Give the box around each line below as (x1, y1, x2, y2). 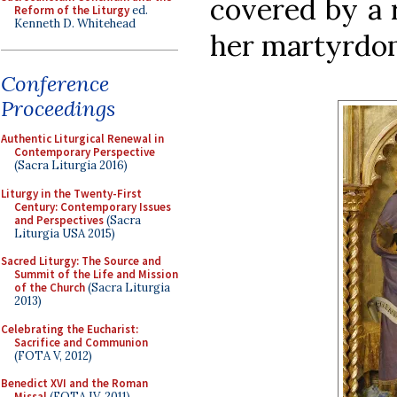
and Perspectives (14, 212, 104, 228)
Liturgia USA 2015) (14, 225, 115, 241)
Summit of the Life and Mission (14, 267, 178, 282)
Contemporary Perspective (14, 144, 155, 160)
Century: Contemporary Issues (14, 198, 171, 214)
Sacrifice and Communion (14, 334, 148, 350)
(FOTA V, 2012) (14, 347, 92, 363)
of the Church (14, 280, 85, 295)
